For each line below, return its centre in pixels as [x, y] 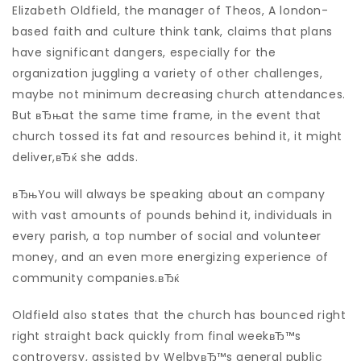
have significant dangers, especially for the [144, 52]
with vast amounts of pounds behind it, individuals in [172, 215]
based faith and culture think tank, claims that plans [172, 31]
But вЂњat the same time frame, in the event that [167, 115]
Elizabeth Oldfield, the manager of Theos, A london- [170, 10]
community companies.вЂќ [96, 278]
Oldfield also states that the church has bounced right [179, 315]
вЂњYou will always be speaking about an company [169, 194]
